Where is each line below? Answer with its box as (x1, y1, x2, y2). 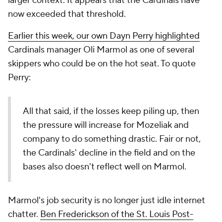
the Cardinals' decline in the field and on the (23, 147, 195, 159)
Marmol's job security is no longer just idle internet (8, 195, 205, 206)
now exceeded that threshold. (8, 8, 126, 20)
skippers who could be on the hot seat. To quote (8, 58, 196, 69)
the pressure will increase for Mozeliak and (23, 119, 189, 131)
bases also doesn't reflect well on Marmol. (23, 161, 188, 172)
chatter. (8, 209, 40, 220)
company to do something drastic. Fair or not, (23, 133, 201, 145)
